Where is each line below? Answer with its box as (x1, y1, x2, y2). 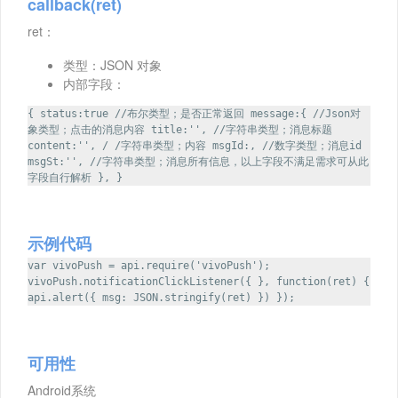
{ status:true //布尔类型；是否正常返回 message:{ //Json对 (28, 107, 361, 121)
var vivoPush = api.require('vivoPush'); (28, 259, 270, 273)
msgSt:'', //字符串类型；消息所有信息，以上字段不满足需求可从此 (28, 155, 369, 169)
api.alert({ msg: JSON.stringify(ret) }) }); (28, 291, 295, 305)
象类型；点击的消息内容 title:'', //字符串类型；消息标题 (28, 123, 332, 137)
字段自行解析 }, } (28, 171, 123, 185)
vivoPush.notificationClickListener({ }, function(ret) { (28, 275, 370, 289)
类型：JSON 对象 (63, 56, 162, 75)
